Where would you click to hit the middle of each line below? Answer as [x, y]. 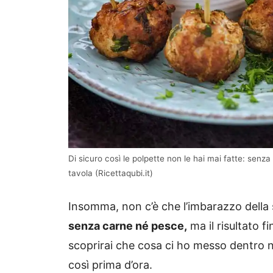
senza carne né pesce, [128, 226]
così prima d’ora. [110, 265]
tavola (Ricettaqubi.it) [111, 173]
